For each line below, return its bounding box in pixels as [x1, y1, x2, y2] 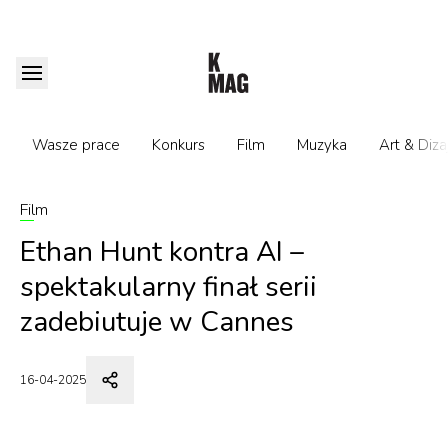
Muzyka [297, 135, 347, 155]
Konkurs [152, 135, 205, 155]
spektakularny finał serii [20, 268, 317, 306]
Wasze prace [32, 135, 120, 155]
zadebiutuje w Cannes [20, 303, 294, 341]
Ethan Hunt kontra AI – [20, 233, 304, 271]
